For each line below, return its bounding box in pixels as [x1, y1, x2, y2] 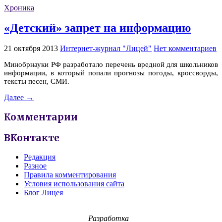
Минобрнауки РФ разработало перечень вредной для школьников [4, 60, 218, 69]
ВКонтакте [4, 132, 59, 144]
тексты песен [4, 77, 47, 86]
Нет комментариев [154, 44, 217, 53]
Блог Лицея [24, 188, 63, 197]
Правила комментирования [24, 170, 116, 179]
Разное [24, 162, 47, 170]
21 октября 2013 [4, 44, 58, 53]
